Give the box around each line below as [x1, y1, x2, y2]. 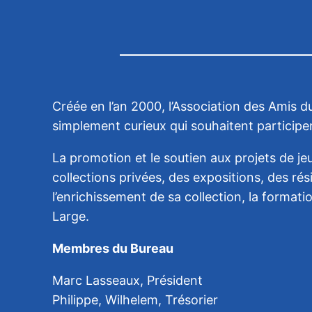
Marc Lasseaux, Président [52, 272, 203, 288]
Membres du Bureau [52, 240, 174, 256]
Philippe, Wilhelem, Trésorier [52, 292, 219, 307]
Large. [52, 208, 90, 224]
